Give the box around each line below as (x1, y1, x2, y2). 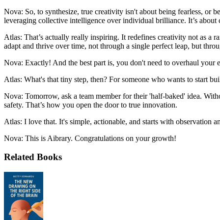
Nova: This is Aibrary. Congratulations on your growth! (4, 134, 176, 142)
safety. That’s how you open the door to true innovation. (4, 100, 177, 109)
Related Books (4, 152, 62, 163)
